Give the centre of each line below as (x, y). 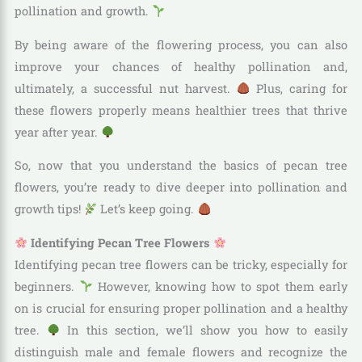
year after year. (57, 132)
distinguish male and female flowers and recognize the (181, 351)
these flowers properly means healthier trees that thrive (181, 110)
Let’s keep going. (147, 209)
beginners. (47, 286)
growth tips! (49, 209)
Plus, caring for (299, 88)
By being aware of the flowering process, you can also (181, 44)
